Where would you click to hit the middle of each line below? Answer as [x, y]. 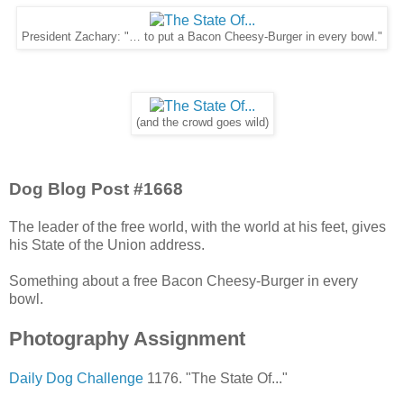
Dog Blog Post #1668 [96, 189]
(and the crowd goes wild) [202, 123]
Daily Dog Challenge [76, 379]
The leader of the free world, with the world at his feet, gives [197, 227]
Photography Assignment [127, 339]
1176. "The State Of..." [216, 379]
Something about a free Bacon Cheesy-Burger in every [184, 281]
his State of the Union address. [107, 245]
